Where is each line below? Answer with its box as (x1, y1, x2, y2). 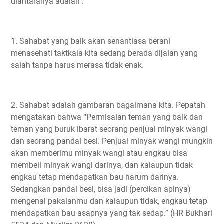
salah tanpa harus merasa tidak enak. (11, 60, 144, 70)
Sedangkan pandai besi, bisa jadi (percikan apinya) (11, 184, 191, 194)
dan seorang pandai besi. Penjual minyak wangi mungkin (11, 136, 213, 146)
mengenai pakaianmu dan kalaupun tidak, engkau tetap (11, 196, 207, 206)
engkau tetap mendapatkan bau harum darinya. (11, 172, 179, 182)
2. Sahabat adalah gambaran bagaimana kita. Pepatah (11, 100, 205, 110)
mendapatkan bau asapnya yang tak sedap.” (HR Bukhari (11, 208, 212, 218)
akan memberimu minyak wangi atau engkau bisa (11, 148, 187, 158)
